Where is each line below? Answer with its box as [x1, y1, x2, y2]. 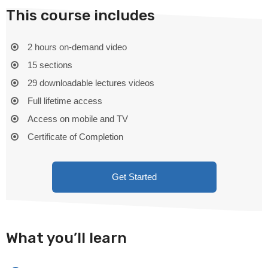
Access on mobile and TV [28, 113, 128, 124]
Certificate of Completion [28, 131, 123, 142]
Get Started [111, 171, 157, 182]
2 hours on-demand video [28, 41, 127, 52]
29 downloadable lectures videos [28, 77, 154, 88]
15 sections [28, 59, 72, 70]
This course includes [6, 6, 155, 24]
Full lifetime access [28, 95, 102, 106]
